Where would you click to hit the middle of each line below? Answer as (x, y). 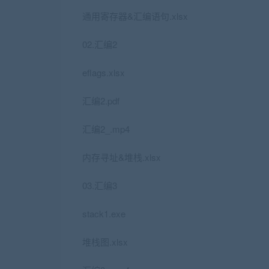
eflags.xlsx (104, 72)
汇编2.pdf (101, 101)
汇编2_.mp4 (106, 129)
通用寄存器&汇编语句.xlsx (135, 16)
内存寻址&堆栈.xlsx (122, 157)
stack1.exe (104, 213)
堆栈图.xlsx (105, 242)
